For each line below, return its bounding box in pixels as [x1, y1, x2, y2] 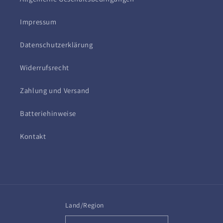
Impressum [20, 16, 57, 26]
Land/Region [65, 201, 104, 210]
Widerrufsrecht [20, 62, 69, 72]
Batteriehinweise [20, 108, 77, 118]
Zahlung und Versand [20, 85, 90, 95]
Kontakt [20, 131, 46, 141]
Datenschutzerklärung [20, 39, 93, 49]
